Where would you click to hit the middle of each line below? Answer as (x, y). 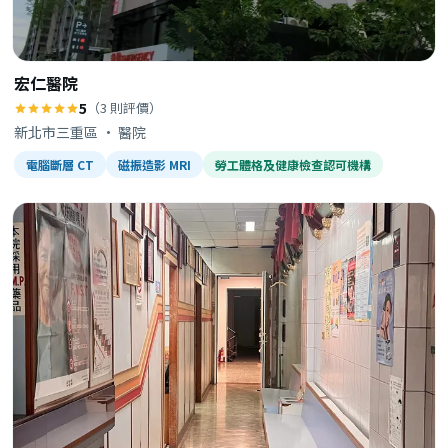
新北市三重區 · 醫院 (80, 132)
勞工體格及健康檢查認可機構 (293, 164)
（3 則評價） (124, 107)
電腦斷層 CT (60, 164)
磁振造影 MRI (154, 164)
